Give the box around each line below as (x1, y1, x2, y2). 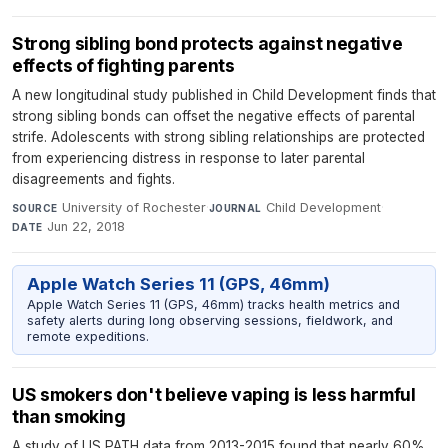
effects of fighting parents (12, 54, 235, 76)
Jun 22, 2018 (47, 218, 126, 234)
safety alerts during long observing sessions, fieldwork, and (26, 312, 393, 328)
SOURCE (12, 201, 58, 214)
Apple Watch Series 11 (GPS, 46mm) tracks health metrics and (26, 296, 400, 312)
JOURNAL (208, 201, 262, 214)
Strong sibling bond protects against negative (12, 32, 403, 54)
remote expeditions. (26, 328, 149, 344)
